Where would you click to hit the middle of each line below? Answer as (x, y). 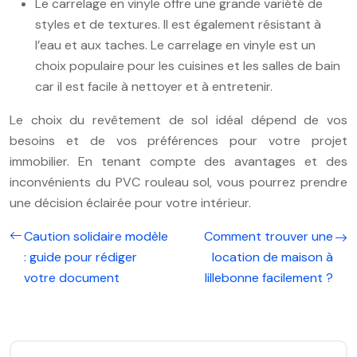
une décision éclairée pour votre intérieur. (130, 202)
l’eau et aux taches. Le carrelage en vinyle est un (175, 45)
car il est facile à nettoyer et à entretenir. (154, 86)
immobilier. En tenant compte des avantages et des (178, 161)
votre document (72, 277)
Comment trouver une (269, 236)
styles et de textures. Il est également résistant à (178, 24)
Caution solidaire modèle (96, 236)
